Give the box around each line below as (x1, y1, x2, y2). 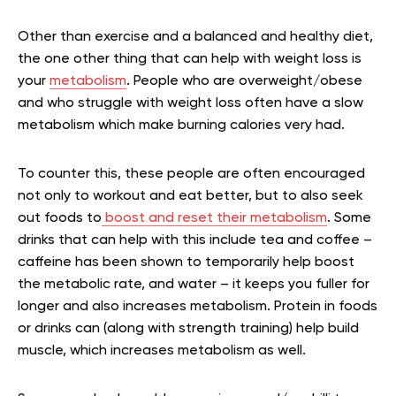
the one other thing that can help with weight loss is (18, 51, 362, 66)
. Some (327, 210, 371, 225)
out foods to (18, 210, 102, 225)
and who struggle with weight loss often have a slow (18, 95, 363, 110)
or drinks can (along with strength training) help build (18, 321, 359, 336)
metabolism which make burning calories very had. (18, 118, 345, 133)
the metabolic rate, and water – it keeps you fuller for (18, 277, 369, 292)
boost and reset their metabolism (105, 210, 327, 225)
